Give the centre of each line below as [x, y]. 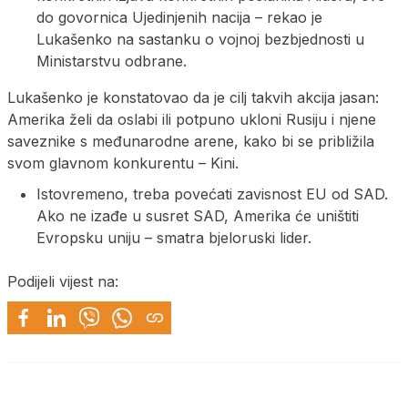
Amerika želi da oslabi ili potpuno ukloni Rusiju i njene [192, 119]
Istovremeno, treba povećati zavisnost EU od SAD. [212, 194]
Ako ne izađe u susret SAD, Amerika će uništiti [198, 215]
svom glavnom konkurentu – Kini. [123, 163]
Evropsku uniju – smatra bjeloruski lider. [174, 237]
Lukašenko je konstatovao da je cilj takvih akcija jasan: [193, 97]
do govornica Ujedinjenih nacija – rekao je [179, 17]
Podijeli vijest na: [63, 281]
